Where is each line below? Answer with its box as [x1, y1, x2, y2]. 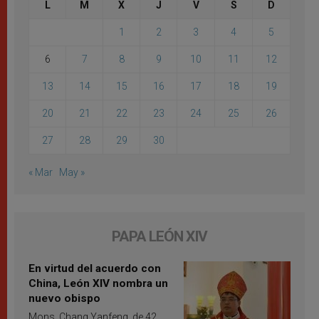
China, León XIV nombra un [28, 277, 168, 291]
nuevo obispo [28, 292, 100, 305]
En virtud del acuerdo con [28, 262, 161, 276]
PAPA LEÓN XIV [112, 228, 207, 246]
